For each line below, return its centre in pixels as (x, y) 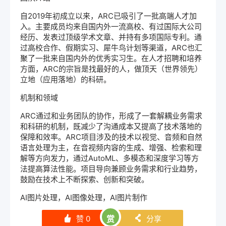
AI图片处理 (39, 198)
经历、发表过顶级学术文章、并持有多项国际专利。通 (111, 37)
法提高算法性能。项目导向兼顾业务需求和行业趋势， (111, 169)
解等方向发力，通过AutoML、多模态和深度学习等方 (109, 158)
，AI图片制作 (125, 198)
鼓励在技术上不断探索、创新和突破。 (84, 180)
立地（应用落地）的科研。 (66, 80)
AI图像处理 (84, 198)
